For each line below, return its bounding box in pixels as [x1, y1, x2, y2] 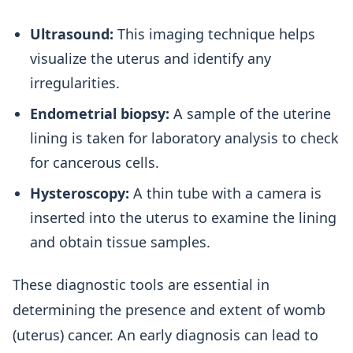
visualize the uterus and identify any [30, 49, 271, 68]
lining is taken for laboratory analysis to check [30, 128, 339, 147]
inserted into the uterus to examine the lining [30, 208, 336, 227]
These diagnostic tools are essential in [13, 275, 269, 294]
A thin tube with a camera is [129, 184, 321, 203]
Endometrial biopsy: [30, 104, 169, 123]
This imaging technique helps [113, 24, 315, 43]
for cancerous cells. [30, 153, 159, 172]
